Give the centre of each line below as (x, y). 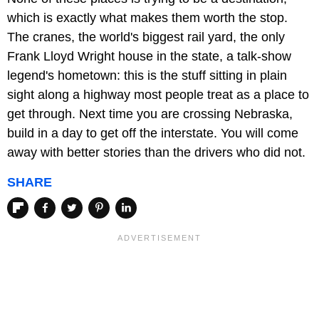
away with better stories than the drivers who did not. (156, 152)
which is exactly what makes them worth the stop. (147, 17)
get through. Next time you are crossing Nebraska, (150, 114)
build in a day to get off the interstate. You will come (153, 133)
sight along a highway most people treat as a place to (158, 94)
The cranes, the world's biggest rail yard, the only (146, 37)
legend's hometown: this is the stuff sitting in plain (147, 75)
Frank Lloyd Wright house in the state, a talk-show (149, 56)
